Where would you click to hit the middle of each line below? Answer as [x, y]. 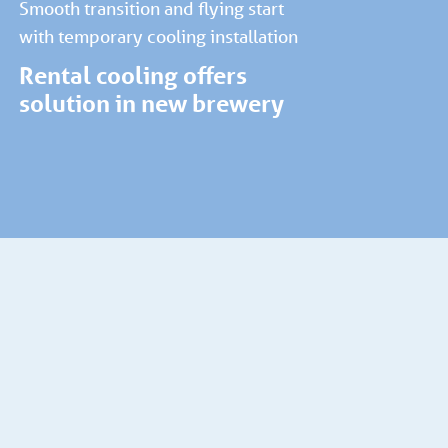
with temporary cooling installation [158, 36]
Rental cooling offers [132, 76]
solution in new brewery [151, 104]
